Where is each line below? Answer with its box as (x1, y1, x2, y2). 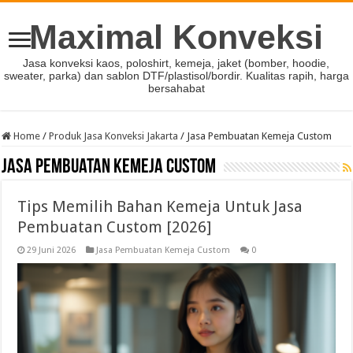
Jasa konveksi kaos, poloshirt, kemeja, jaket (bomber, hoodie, (23, 57, 330, 69)
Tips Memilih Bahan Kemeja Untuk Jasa (17, 197, 303, 216)
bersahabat (147, 82, 205, 95)
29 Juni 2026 (27, 245, 76, 255)
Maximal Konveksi (29, 18, 324, 56)
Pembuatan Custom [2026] (17, 217, 212, 236)
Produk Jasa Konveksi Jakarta (49, 130, 179, 142)
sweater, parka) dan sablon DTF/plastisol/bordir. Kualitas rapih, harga (3, 69, 349, 82)
